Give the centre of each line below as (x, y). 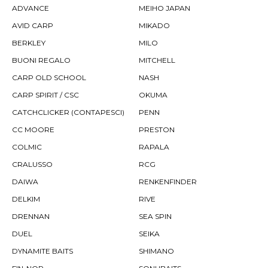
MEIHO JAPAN (165, 8)
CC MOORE (33, 130)
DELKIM (26, 199)
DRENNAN (31, 217)
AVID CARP (33, 26)
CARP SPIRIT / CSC (45, 95)
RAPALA (154, 147)
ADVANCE (31, 8)
